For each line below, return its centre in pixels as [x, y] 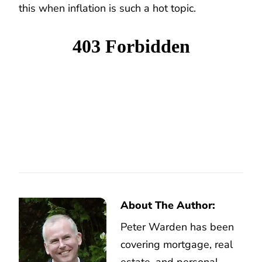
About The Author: [168, 205]
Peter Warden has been [177, 227]
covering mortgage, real [177, 244]
